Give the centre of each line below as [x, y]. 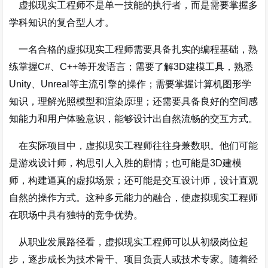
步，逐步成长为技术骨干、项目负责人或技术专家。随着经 [134, 259]
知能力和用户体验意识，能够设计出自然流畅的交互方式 [129, 119]
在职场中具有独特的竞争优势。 [76, 215]
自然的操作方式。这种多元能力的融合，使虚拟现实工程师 [134, 198]
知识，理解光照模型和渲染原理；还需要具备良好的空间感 [134, 101]
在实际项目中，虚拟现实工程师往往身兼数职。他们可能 [134, 146]
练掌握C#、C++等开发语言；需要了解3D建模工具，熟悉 [131, 67]
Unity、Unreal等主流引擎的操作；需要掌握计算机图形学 [130, 84]
